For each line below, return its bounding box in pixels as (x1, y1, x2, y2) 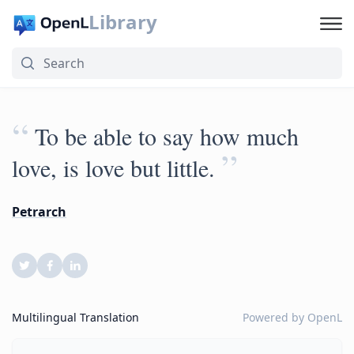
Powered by (243, 310, 307, 325)
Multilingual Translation (12, 310, 139, 325)
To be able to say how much (35, 120, 299, 152)
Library (88, 9, 157, 35)
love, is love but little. (12, 152, 215, 183)
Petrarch (12, 203, 66, 220)
